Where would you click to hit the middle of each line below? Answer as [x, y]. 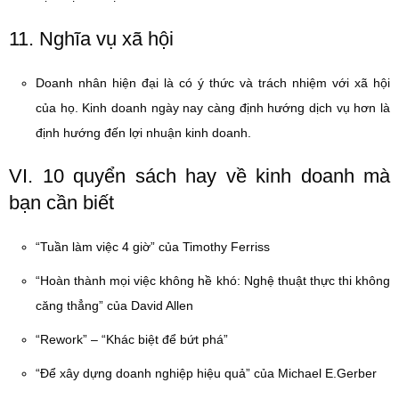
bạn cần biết [61, 203]
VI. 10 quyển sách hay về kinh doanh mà [199, 176]
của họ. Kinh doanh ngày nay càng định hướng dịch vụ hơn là [213, 108]
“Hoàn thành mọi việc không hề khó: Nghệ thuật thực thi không [213, 281]
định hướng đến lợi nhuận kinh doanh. [143, 133]
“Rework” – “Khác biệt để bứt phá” [132, 339]
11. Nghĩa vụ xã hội [91, 39]
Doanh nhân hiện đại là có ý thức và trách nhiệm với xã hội [213, 83]
